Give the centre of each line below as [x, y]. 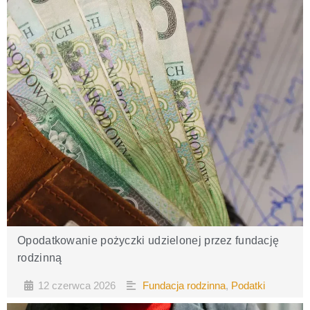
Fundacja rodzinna [184, 285]
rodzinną [40, 258]
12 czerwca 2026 [77, 285]
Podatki [248, 285]
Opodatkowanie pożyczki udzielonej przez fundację [148, 240]
